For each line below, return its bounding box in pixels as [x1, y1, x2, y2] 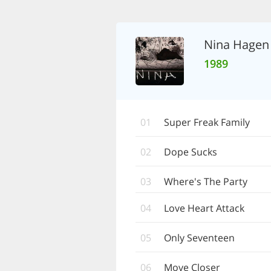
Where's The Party [164, 175, 247, 188]
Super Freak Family [164, 116, 250, 129]
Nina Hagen [204, 36, 269, 53]
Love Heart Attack [164, 201, 244, 215]
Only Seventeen [164, 231, 235, 244]
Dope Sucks [164, 145, 217, 158]
